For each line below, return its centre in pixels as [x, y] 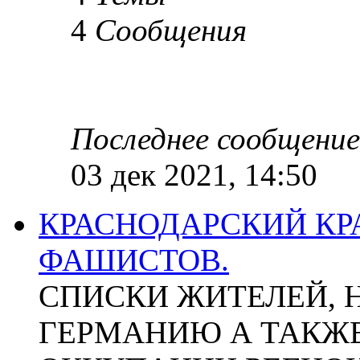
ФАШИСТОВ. [134, 260]
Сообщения [171, 30]
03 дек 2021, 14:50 [194, 175]
